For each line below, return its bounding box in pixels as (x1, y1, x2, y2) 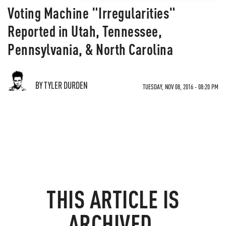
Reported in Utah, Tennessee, (8, 21, 162, 40)
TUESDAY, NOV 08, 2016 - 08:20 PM (143, 82, 218, 91)
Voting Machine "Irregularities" (8, 3, 176, 22)
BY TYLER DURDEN (35, 79, 88, 91)
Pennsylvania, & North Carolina (8, 39, 173, 59)
